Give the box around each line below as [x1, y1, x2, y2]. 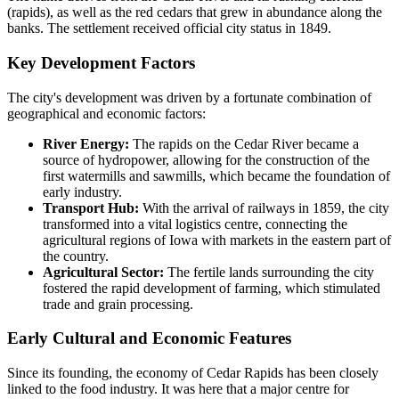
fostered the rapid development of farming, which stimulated [43, 280, 380, 296]
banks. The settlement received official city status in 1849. [7, 20, 331, 37]
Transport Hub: [43, 199, 139, 216]
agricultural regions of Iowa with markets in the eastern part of [43, 232, 391, 248]
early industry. [43, 183, 122, 199]
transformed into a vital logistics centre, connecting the [43, 216, 347, 232]
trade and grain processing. [43, 296, 193, 312]
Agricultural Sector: [43, 264, 164, 280]
